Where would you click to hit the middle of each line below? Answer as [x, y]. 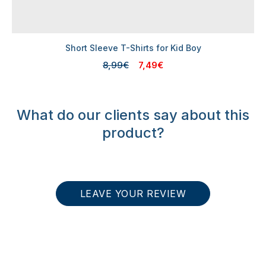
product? [133, 132]
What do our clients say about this [133, 115]
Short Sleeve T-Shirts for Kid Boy [133, 47]
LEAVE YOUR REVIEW [133, 193]
